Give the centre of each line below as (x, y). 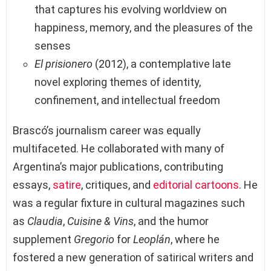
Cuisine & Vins (100, 221)
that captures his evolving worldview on (131, 9)
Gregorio (94, 239)
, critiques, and (117, 184)
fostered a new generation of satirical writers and (133, 257)
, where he (195, 239)
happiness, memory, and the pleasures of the (144, 27)
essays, (33, 184)
